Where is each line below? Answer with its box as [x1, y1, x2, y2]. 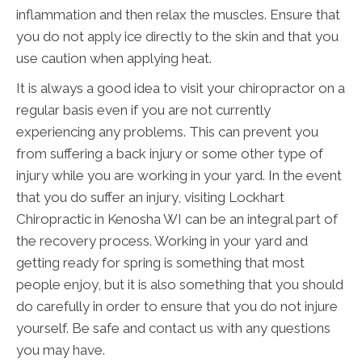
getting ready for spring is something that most [16, 255, 305, 271]
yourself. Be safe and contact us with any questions [16, 320, 330, 337]
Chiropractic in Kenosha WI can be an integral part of [16, 211, 338, 228]
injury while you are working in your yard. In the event [16, 167, 342, 184]
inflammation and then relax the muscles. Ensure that [16, 6, 340, 23]
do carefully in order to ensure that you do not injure [16, 298, 338, 315]
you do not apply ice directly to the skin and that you [16, 28, 339, 45]
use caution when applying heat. [16, 50, 212, 67]
